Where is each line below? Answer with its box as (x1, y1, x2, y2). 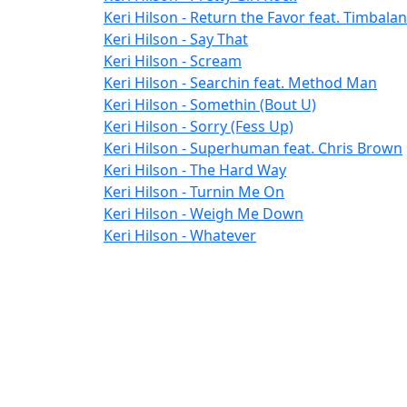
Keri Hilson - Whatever (104, 225, 256, 246)
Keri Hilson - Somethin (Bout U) (104, 94, 316, 115)
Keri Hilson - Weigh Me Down (104, 203, 303, 224)
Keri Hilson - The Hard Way (104, 160, 286, 181)
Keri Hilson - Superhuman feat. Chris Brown (104, 138, 402, 159)
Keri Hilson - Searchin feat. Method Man (104, 73, 377, 94)
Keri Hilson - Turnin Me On (104, 182, 284, 203)
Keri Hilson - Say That (104, 29, 248, 50)
